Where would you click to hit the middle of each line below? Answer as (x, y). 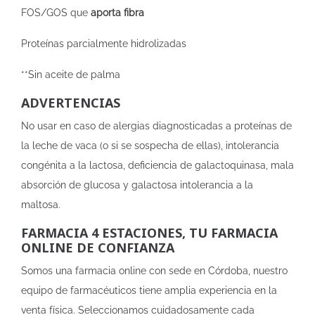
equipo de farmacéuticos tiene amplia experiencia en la (149, 290)
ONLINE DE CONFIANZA (98, 247)
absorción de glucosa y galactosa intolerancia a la (137, 185)
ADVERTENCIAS (71, 103)
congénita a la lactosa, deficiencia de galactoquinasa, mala (157, 165)
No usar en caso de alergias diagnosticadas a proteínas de (156, 126)
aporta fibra (117, 13)
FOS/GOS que (56, 13)
